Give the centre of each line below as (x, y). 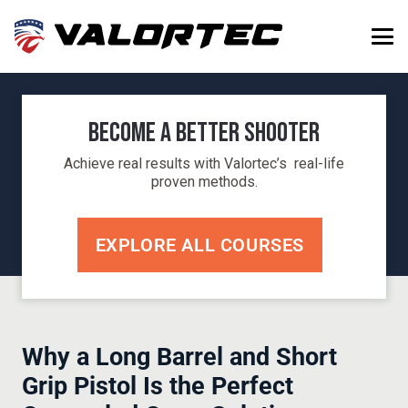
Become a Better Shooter (204, 133)
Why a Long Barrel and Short (179, 357)
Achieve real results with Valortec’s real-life (204, 163)
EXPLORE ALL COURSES (199, 245)
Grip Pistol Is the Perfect (158, 386)
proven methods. (204, 182)
